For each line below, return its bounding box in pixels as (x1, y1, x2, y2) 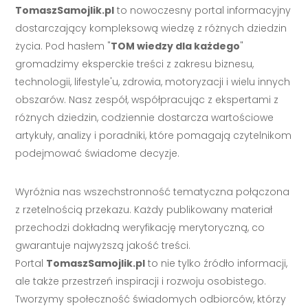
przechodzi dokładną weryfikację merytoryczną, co (15, 220, 265, 234)
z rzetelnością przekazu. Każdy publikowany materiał (15, 202, 273, 217)
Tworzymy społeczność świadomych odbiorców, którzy (15, 291, 287, 306)
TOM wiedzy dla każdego (111, 38, 241, 53)
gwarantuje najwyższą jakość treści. (15, 238, 191, 252)
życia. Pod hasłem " (15, 38, 111, 53)
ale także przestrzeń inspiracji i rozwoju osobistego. (15, 274, 267, 288)
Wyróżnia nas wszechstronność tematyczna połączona (15, 184, 290, 199)
